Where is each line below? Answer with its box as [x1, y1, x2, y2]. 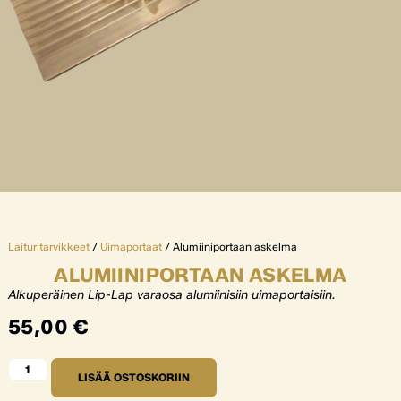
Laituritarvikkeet [7, 239, 90, 253]
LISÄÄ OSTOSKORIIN [77, 370, 190, 384]
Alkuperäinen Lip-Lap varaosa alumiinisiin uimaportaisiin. [7, 286, 336, 303]
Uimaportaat [99, 239, 162, 253]
